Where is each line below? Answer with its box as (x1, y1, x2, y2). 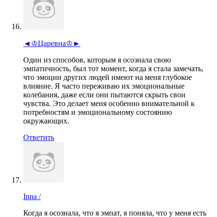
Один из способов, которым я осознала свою (23, 55, 171, 64)
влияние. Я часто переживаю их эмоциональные (23, 81, 185, 90)
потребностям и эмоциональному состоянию (23, 108, 172, 116)
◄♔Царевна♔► (23, 39, 80, 47)
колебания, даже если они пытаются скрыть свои (23, 90, 186, 99)
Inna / (23, 192, 41, 201)
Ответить (23, 133, 54, 141)
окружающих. (23, 116, 69, 125)
